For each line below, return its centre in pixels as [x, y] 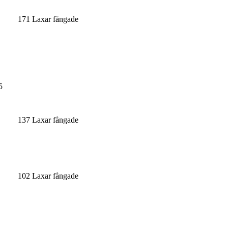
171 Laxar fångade [48, 19]
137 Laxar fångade [48, 120]
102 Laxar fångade [48, 176]
